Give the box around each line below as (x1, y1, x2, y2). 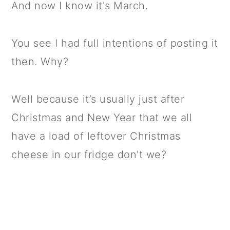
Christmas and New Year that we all (11, 111, 193, 124)
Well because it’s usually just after (11, 93, 185, 105)
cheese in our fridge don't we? (11, 148, 167, 161)
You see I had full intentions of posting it (11, 37, 218, 49)
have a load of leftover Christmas (11, 130, 181, 142)
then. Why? (11, 55, 69, 68)
